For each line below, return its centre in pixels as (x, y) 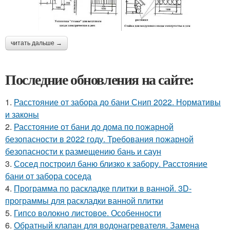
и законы (22, 114)
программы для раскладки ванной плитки (84, 201)
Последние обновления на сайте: (100, 80)
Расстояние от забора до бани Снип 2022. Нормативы (117, 102)
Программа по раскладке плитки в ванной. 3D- (103, 188)
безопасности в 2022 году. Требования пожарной (99, 139)
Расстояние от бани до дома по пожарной (94, 127)
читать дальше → (36, 43)
